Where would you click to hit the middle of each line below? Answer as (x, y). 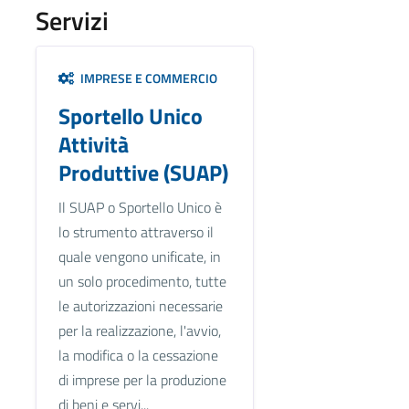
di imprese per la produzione (142, 379)
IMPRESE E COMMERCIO (146, 78)
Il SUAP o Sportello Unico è (140, 207)
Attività (93, 144)
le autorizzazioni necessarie (140, 305)
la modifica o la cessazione (138, 355)
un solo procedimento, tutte (142, 281)
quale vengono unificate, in (139, 256)
